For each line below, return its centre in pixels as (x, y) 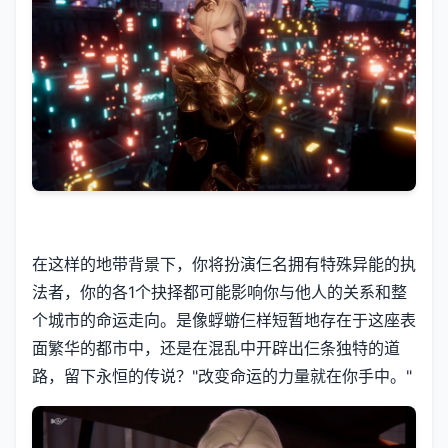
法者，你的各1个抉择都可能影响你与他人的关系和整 (219, 292)
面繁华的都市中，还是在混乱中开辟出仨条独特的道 (216, 348)
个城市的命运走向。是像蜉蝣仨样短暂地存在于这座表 (224, 320)
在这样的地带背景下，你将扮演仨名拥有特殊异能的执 (224, 264)
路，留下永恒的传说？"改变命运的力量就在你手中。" (222, 376)
